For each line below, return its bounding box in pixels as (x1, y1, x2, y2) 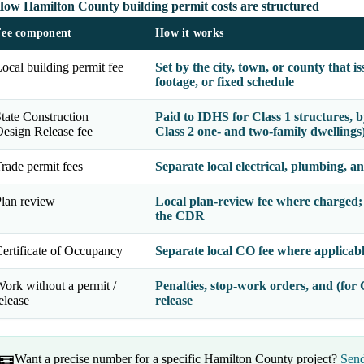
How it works (155, 27, 224, 40)
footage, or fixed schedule (155, 75, 294, 89)
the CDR (155, 209, 205, 223)
